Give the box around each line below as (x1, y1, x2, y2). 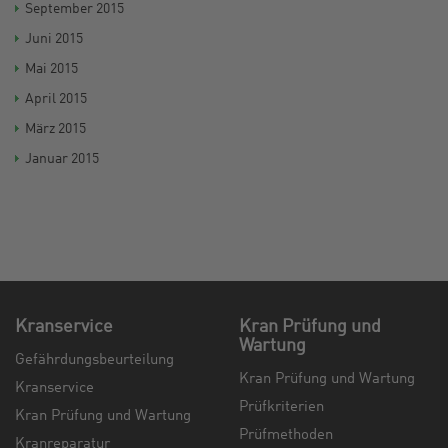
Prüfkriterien (239, 400, 324, 415)
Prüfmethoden (239, 428, 333, 443)
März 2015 (25, 122, 86, 136)
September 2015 (25, 2, 124, 16)
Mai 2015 (25, 62, 78, 76)
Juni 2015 (25, 32, 83, 46)
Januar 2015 (25, 152, 99, 166)
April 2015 (25, 92, 87, 106)
